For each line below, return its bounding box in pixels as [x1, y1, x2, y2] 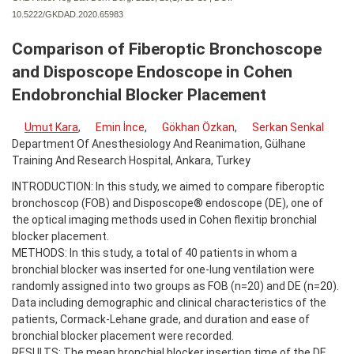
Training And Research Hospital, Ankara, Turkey [12, 153, 250, 167]
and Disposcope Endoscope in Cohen [12, 62, 292, 81]
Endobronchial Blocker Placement [12, 85, 266, 104]
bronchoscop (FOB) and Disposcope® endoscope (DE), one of [12, 196, 323, 209]
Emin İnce [96, 120, 145, 134]
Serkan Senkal [252, 120, 324, 134]
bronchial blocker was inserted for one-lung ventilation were [12, 262, 314, 276]
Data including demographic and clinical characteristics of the [12, 296, 326, 309]
